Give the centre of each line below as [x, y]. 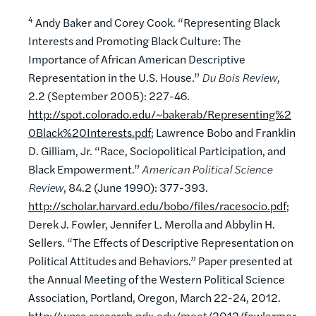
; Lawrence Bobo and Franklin [223, 132]
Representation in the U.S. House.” [115, 77]
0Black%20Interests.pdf [90, 132]
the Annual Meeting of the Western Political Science [157, 279]
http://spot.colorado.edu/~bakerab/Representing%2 [160, 114]
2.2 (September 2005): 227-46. [109, 95]
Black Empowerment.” [85, 169]
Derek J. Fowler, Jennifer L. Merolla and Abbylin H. [152, 224]
